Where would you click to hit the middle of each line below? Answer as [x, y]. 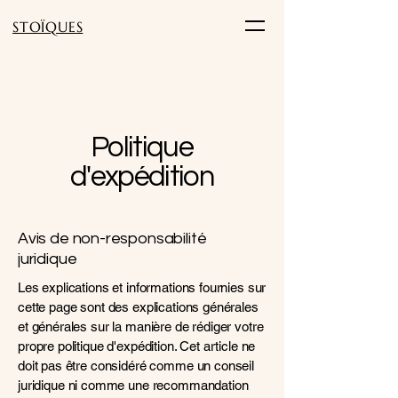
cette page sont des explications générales [138, 307]
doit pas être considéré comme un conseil [136, 366]
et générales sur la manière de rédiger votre [141, 326]
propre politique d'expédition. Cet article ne [137, 346]
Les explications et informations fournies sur [142, 287]
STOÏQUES [48, 27]
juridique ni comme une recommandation [133, 385]
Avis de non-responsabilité [112, 239]
